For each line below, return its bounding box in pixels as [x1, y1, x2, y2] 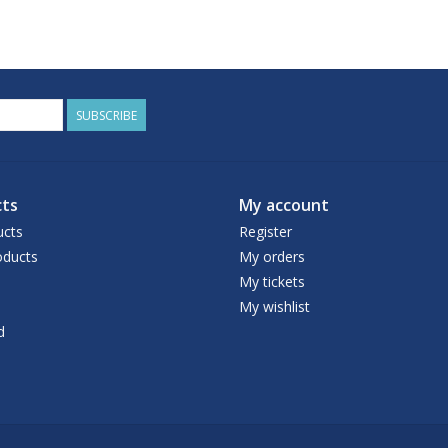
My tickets [239, 272, 305, 292]
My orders [239, 247, 305, 267]
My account [239, 194, 329, 217]
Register [239, 222, 292, 242]
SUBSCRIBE [76, 107, 137, 125]
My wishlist [239, 297, 310, 317]
